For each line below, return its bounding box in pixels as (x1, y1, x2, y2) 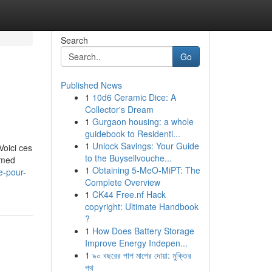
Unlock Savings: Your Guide (92, 140, 199, 152)
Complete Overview (84, 176, 160, 188)
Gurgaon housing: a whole (92, 115, 194, 127)
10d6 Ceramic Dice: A (92, 91, 176, 103)
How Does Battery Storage (92, 225, 194, 237)
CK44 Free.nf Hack (92, 188, 166, 200)
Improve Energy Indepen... (84, 237, 188, 249)
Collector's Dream (84, 103, 154, 115)
